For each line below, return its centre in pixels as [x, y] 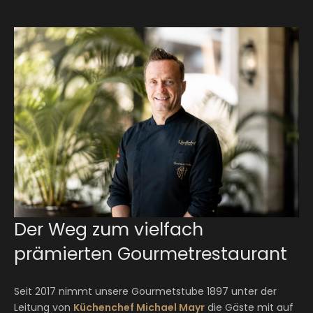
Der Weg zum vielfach [109, 230]
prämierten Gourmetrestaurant [151, 254]
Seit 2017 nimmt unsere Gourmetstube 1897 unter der [145, 291]
